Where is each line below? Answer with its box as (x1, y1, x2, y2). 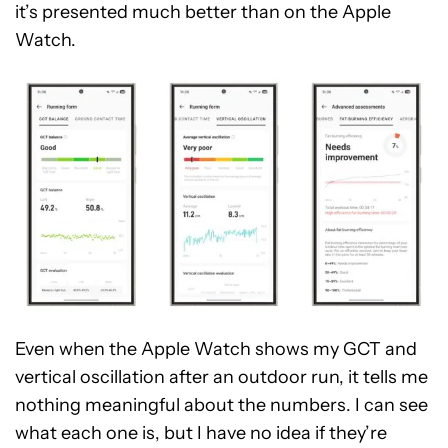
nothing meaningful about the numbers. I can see (15, 394, 428, 417)
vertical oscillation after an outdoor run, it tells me (15, 366, 428, 389)
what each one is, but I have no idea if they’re (15, 422, 387, 445)
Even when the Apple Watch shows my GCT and (15, 338, 417, 361)
